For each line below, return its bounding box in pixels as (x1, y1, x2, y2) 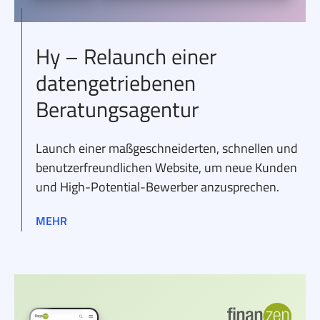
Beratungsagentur (36, 93, 199, 126)
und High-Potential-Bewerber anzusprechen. (36, 177, 279, 197)
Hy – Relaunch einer (36, 40, 216, 74)
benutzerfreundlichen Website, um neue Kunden (36, 158, 297, 178)
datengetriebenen (36, 66, 196, 100)
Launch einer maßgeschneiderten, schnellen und (36, 139, 298, 159)
